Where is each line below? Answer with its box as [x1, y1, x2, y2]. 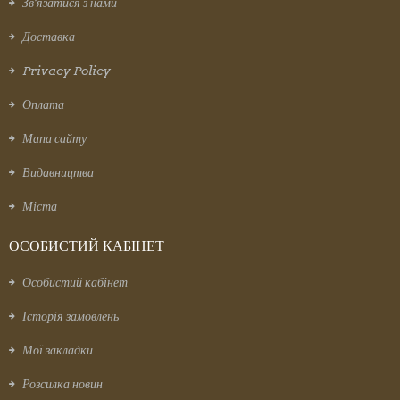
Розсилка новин [22, 377, 103, 391]
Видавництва [22, 165, 94, 179]
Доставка [22, 29, 75, 44]
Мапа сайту [22, 131, 87, 146]
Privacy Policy [22, 63, 111, 78]
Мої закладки [22, 343, 93, 357]
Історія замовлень [22, 309, 119, 323]
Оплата [22, 97, 64, 112]
